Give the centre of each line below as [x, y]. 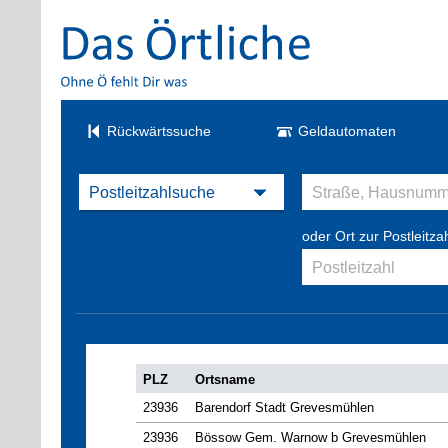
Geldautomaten [347, 131]
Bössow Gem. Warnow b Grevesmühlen [310, 438]
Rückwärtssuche [159, 131]
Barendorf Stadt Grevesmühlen [284, 408]
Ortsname [225, 380]
